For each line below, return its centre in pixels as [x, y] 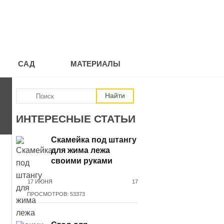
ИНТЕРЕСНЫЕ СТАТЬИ [76, 119]
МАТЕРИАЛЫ [95, 64]
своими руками [82, 161]
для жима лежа [81, 150]
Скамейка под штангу [94, 140]
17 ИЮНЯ [40, 181]
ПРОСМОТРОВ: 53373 [56, 194]
